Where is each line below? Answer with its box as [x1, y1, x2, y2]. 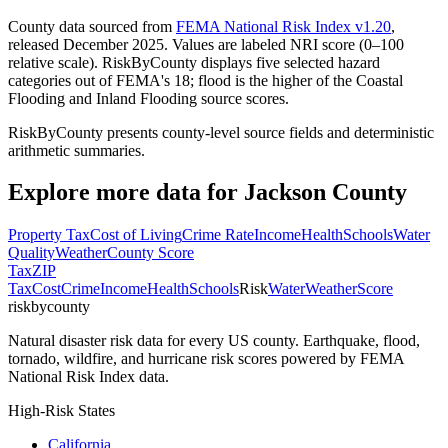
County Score [107, 244, 194, 262]
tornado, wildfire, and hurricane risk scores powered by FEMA [8, 350, 404, 368]
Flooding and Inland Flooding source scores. [8, 89, 289, 107]
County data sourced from [8, 17, 172, 35]
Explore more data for [8, 179, 244, 206]
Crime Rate [182, 226, 254, 244]
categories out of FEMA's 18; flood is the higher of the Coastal [8, 71, 403, 89]
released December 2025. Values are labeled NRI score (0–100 [8, 35, 404, 53]
